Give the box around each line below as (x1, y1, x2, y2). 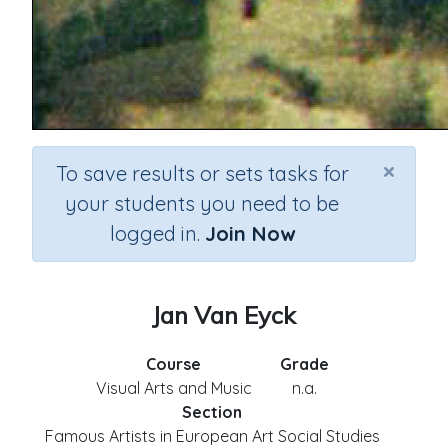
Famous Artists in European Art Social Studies (44, 426, 380, 446)
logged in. (109, 221, 205, 246)
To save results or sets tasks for (55, 161, 349, 186)
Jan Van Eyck (152, 300, 296, 330)
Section (182, 402, 242, 422)
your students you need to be (65, 191, 339, 216)
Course (146, 354, 201, 374)
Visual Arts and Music (95, 378, 252, 398)
